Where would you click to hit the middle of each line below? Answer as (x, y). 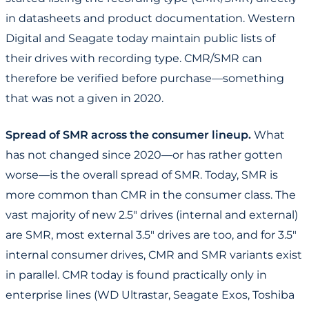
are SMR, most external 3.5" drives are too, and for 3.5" (151, 235)
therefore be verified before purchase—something (145, 79)
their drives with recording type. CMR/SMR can (134, 59)
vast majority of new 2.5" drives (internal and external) (152, 215)
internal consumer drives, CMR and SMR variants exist (154, 255)
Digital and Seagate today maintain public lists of (140, 39)
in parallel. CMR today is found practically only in (136, 275)
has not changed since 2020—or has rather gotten (144, 155)
